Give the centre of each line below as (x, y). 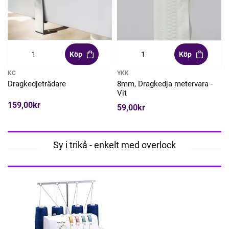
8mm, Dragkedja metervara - (165, 84)
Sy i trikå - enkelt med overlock (114, 145)
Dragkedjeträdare (37, 84)
